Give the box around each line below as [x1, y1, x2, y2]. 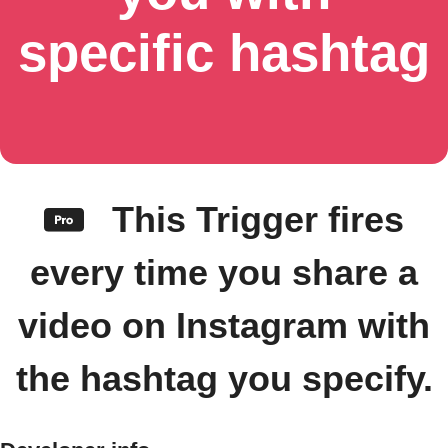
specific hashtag [18, 23, 430, 82]
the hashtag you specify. [15, 358, 433, 399]
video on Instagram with [18, 305, 430, 346]
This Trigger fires [101, 199, 404, 240]
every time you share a [30, 252, 418, 293]
